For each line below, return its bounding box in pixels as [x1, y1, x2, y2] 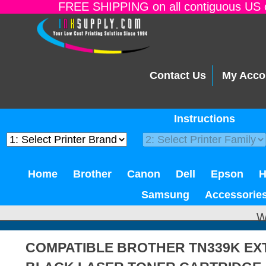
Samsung [141, 189, 189, 201]
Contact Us [150, 69, 206, 82]
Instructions [174, 113, 235, 125]
